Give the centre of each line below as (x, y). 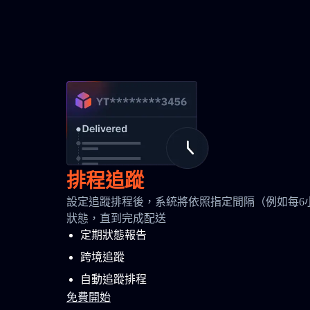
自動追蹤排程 (113, 279)
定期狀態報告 (113, 235)
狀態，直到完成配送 (116, 218)
